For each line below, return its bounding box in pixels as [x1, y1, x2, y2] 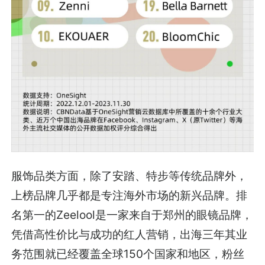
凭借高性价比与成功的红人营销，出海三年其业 [11, 227, 248, 241]
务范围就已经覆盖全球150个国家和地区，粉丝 [11, 246, 245, 261]
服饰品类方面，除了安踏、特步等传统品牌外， [11, 168, 248, 183]
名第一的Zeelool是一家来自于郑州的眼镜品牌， [11, 207, 253, 222]
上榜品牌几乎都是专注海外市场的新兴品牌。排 [11, 188, 248, 202]
